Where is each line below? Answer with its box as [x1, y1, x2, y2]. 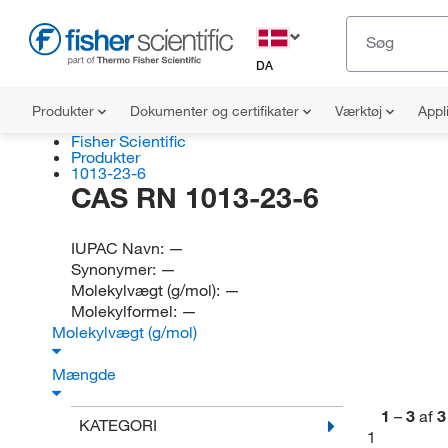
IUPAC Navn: [70, 238, 168, 258]
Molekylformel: [70, 301, 181, 321]
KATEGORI [78, 415, 157, 435]
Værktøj [335, 102, 386, 120]
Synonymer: [70, 259, 160, 279]
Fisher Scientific [70, 131, 186, 151]
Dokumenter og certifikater [130, 102, 303, 120]
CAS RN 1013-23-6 [70, 180, 319, 215]
